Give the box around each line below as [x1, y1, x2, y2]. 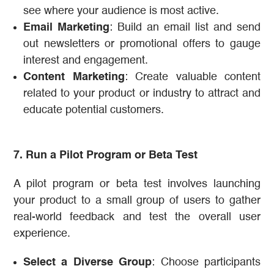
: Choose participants [152, 257, 261, 268]
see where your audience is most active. [23, 6, 219, 17]
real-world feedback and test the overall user [13, 212, 261, 223]
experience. [13, 228, 70, 240]
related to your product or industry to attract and [23, 88, 261, 100]
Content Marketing [23, 72, 125, 83]
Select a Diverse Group [23, 257, 152, 268]
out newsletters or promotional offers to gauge [23, 39, 261, 50]
